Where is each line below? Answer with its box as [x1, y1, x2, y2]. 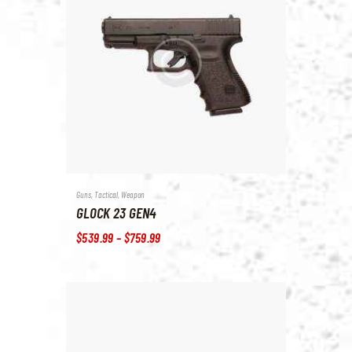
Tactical [94, 189, 118, 200]
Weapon [121, 189, 145, 200]
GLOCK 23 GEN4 [76, 203, 156, 222]
